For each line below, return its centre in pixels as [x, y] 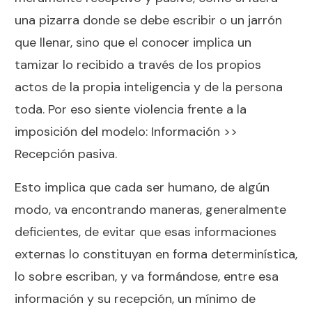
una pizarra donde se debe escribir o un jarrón [148, 20]
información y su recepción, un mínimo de [135, 298]
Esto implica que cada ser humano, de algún [142, 187]
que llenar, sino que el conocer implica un [133, 42]
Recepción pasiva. [66, 154]
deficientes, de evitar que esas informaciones [146, 232]
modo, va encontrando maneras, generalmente [150, 209]
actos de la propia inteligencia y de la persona [149, 87]
